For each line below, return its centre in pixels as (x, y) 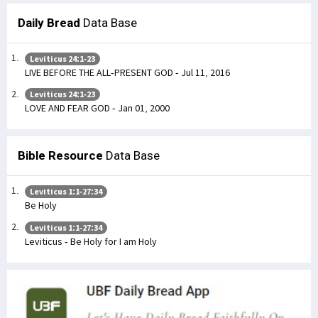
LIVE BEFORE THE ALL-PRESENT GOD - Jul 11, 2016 (127, 72)
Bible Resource (60, 156)
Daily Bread (49, 23)
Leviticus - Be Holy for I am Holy (91, 241)
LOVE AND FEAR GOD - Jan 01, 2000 (97, 108)
